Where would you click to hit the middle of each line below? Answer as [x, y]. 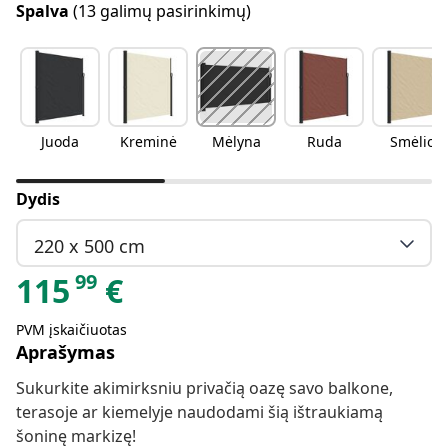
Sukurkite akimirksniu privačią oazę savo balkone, [204, 388]
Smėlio [412, 142]
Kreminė [148, 142]
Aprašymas [65, 352]
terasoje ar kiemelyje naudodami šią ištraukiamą [199, 412]
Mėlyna [236, 142]
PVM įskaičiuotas [71, 330]
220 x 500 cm [89, 245]
